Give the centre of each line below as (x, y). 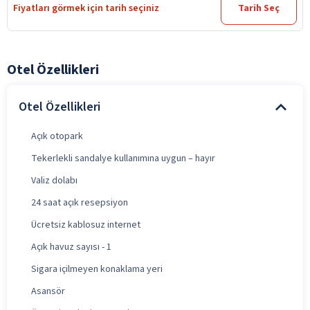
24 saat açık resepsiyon (80, 202)
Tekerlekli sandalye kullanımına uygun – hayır (123, 158)
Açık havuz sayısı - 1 (71, 247)
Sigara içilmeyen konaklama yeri (97, 269)
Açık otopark (57, 136)
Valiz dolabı (54, 180)
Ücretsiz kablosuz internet (86, 225)
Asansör (48, 291)
